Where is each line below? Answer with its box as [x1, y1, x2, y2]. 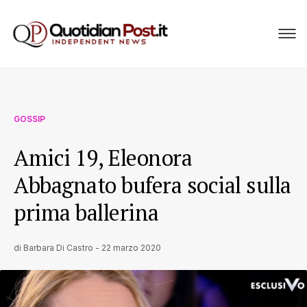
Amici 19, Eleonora [14, 143, 192, 172]
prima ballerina [14, 198, 159, 227]
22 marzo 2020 [101, 243, 161, 253]
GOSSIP [14, 114, 45, 124]
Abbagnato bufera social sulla [14, 171, 291, 199]
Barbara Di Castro [23, 243, 93, 253]
